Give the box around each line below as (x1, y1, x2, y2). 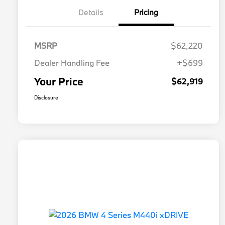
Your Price (34, 74, 83, 89)
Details (78, 7, 103, 18)
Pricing (134, 7, 158, 18)
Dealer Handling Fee (34, 57, 109, 68)
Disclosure (34, 94, 58, 101)
